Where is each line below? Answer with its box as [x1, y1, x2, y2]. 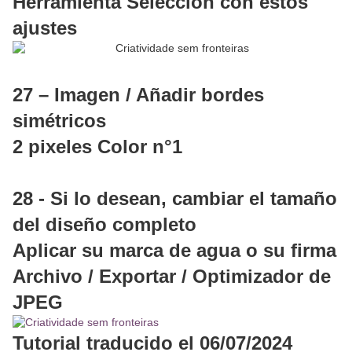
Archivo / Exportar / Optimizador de [13, 266, 331, 288]
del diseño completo [13, 214, 196, 236]
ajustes [13, 17, 77, 39]
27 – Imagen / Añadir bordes [13, 84, 264, 106]
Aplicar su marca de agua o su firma [13, 240, 336, 262]
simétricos [13, 110, 106, 132]
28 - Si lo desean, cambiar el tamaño [13, 188, 337, 210]
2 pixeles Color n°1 [13, 136, 182, 158]
